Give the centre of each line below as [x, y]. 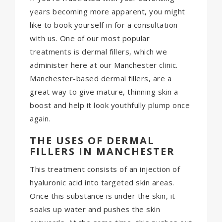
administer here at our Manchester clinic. [104, 65]
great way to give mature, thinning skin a [104, 92]
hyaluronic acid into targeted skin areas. [102, 182]
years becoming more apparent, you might [108, 12]
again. [40, 119]
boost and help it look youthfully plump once [110, 105]
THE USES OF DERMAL [92, 141]
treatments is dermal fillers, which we [98, 52]
